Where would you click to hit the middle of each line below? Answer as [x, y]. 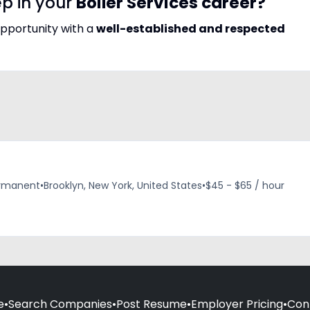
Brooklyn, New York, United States [123, 185]
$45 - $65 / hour [245, 185]
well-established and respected [191, 29]
